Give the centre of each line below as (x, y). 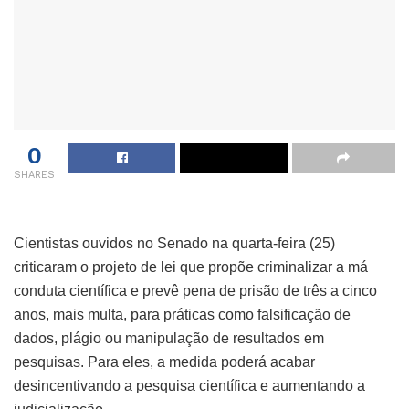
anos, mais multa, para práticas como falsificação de (182, 314)
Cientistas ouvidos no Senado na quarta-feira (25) (174, 243)
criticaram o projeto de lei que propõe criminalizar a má (191, 267)
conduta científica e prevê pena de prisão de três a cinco (195, 290)
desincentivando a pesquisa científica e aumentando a (189, 385)
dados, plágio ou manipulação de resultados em (169, 338)
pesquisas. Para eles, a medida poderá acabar (164, 362)
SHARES (34, 174)
